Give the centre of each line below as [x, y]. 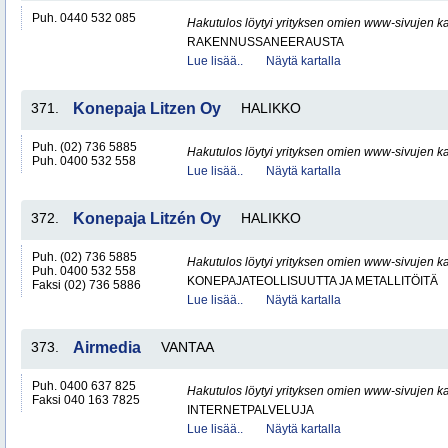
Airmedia [107, 347]
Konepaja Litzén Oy [147, 218]
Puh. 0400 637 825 [84, 386]
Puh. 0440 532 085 [84, 18]
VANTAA [187, 347]
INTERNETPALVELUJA [250, 410]
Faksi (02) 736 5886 [86, 285]
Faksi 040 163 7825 [86, 400]
